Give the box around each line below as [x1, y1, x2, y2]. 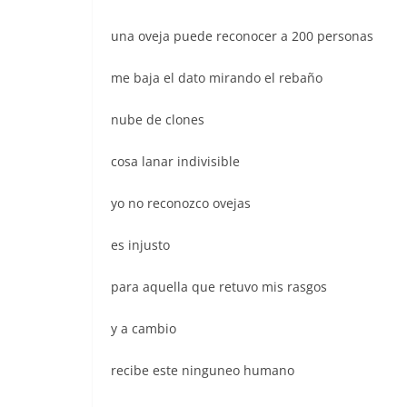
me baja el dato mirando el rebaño [111, 68, 323, 86]
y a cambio [111, 319, 176, 337]
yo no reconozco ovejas [111, 194, 251, 212]
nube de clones [111, 110, 204, 128]
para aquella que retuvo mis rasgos [111, 277, 327, 295]
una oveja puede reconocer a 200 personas [111, 26, 373, 45]
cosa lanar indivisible [111, 152, 240, 170]
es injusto [111, 235, 170, 253]
